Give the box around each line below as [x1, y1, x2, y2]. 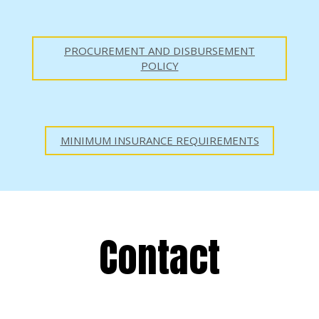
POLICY [140, 58, 179, 73]
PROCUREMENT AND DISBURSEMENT [64, 43, 255, 58]
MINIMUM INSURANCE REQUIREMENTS [60, 133, 259, 148]
